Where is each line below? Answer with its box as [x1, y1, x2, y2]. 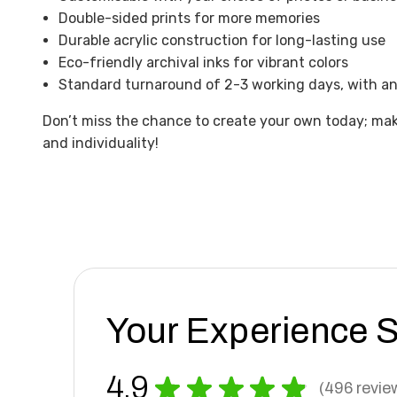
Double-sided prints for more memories [58, 10, 321, 27]
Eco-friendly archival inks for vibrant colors [58, 54, 349, 72]
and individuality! [43, 135, 159, 152]
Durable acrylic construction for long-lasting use [58, 32, 386, 50]
